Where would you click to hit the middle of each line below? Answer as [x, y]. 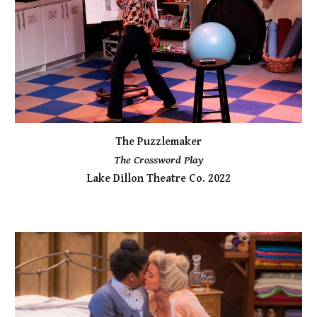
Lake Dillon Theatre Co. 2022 [158, 178]
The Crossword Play [158, 160]
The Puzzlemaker [158, 142]
